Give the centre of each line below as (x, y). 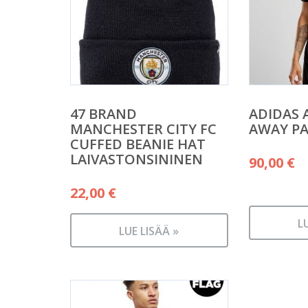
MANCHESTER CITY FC (143, 129)
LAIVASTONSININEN (136, 159)
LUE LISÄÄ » (149, 231)
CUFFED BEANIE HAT (138, 144)
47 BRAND (103, 114)
